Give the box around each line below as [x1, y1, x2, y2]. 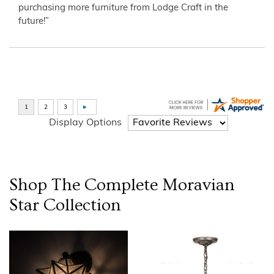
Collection [39, 195, 121, 215]
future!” [18, 17, 49, 26]
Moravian [162, 175, 235, 194]
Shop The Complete [9, 175, 162, 194]
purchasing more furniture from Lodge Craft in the [18, 3, 228, 13]
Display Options [49, 118, 122, 128]
